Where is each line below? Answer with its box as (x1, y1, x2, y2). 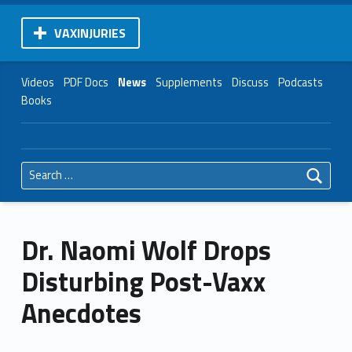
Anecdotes (20, 292, 141, 333)
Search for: (20, 152, 38, 170)
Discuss (231, 73, 269, 91)
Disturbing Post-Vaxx (20, 261, 266, 302)
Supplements (155, 73, 222, 91)
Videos (20, 73, 54, 91)
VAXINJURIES (53, 23, 126, 42)
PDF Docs (63, 73, 108, 91)
